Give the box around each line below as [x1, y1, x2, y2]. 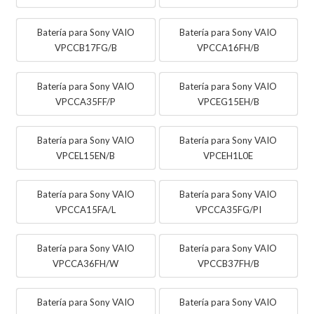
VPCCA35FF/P [55, 95, 116, 107]
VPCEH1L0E [203, 149, 254, 161]
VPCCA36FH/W [53, 257, 119, 269]
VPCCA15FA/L [55, 203, 116, 215]
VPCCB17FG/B [54, 41, 117, 53]
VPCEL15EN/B [56, 149, 116, 161]
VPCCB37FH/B [197, 257, 259, 269]
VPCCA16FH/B [197, 41, 260, 53]
